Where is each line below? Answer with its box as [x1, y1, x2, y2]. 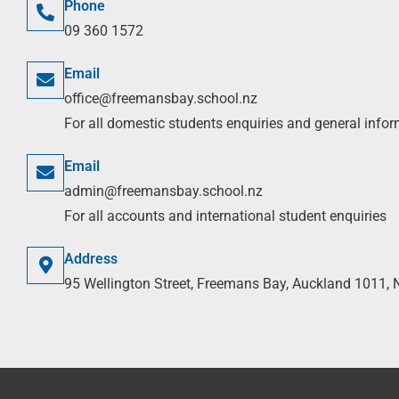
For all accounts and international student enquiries [64, 208, 387, 224]
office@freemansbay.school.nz [64, 90, 257, 107]
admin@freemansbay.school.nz [64, 183, 263, 199]
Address [64, 250, 118, 267]
